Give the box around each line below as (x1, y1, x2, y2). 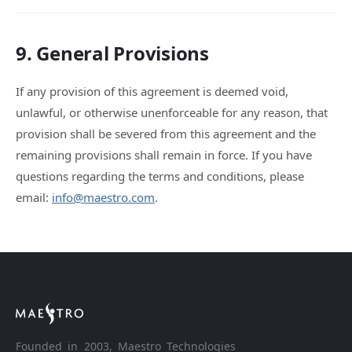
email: (16, 189, 52, 205)
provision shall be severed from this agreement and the (16, 126, 316, 141)
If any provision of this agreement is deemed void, (16, 83, 288, 99)
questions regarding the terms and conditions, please (16, 168, 304, 184)
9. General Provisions (16, 40, 209, 66)
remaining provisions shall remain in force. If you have (16, 147, 312, 163)
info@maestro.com (52, 189, 155, 205)
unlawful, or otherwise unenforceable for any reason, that (16, 104, 328, 120)
